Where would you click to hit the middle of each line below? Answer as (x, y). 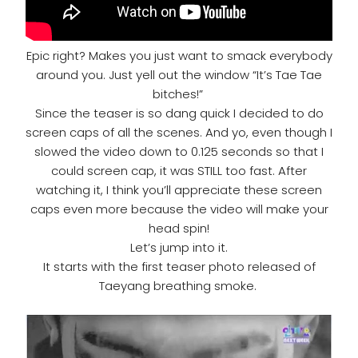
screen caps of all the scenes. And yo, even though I (179, 133)
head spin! (179, 229)
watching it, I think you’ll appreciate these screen (179, 190)
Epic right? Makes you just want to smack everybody (179, 56)
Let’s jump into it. (179, 248)
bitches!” (179, 94)
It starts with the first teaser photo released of (179, 267)
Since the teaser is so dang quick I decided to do (179, 113)
